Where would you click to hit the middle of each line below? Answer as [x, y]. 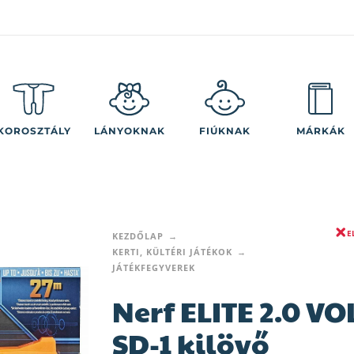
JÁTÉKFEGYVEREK [153, 267]
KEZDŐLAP [137, 236]
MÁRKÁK [320, 130]
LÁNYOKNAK [129, 130]
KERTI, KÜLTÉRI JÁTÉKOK [172, 252]
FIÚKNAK [225, 130]
